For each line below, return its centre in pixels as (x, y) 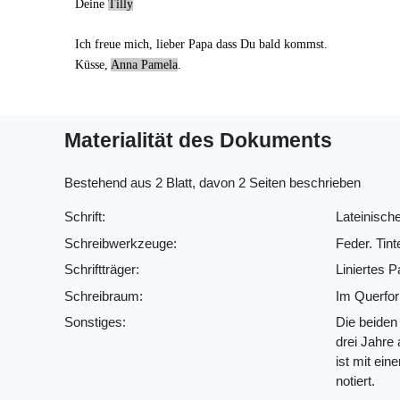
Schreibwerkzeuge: (121, 243)
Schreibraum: (104, 296)
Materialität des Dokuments (198, 140)
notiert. (355, 381)
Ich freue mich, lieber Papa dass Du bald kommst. (201, 44)
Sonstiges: (95, 322)
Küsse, (92, 64)
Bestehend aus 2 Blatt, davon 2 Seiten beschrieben (212, 183)
